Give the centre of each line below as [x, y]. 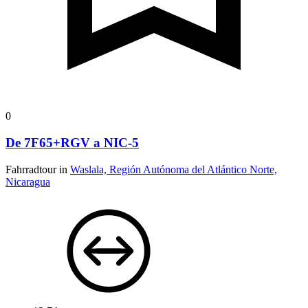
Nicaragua [28, 181]
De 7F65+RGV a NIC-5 [72, 142]
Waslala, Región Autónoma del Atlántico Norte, [174, 169]
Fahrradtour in [38, 169]
